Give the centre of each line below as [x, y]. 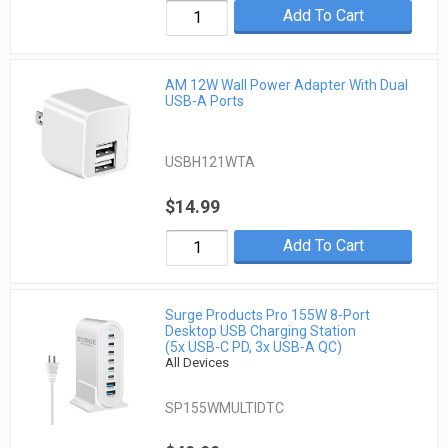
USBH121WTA [210, 161]
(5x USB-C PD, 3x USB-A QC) [254, 347]
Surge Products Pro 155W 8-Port [268, 315]
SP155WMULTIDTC [225, 408]
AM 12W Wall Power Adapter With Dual [287, 84]
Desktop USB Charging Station [261, 331]
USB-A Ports [205, 100]
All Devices [197, 363]
